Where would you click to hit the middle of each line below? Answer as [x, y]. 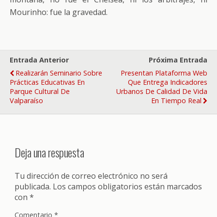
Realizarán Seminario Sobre [59, 73]
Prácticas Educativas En [47, 82]
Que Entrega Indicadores [168, 82]
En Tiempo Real [176, 101]
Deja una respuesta [49, 152]
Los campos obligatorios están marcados [127, 186]
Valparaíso [26, 101]
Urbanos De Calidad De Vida [162, 91]
